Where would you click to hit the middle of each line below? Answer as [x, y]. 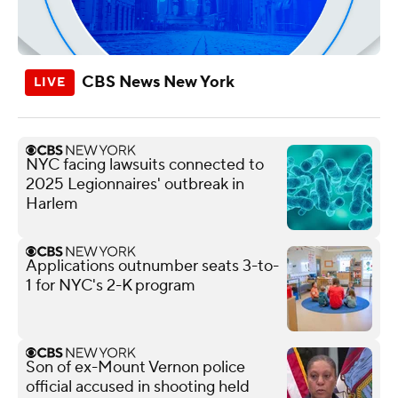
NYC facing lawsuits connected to [145, 164]
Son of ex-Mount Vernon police [135, 367]
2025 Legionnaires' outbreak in [135, 184]
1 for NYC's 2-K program [111, 285]
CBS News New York [158, 82]
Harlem [52, 203]
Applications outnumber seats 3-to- [152, 266]
